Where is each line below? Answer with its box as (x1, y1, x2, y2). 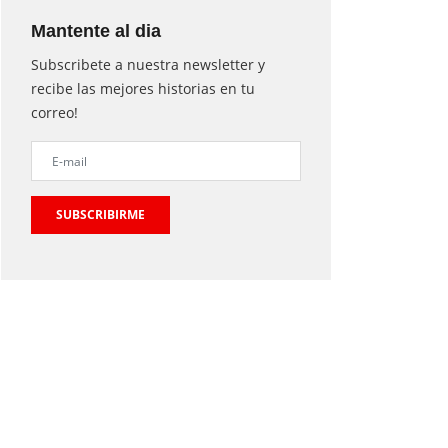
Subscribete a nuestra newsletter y (31, 55, 265, 75)
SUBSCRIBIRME (56, 206, 145, 224)
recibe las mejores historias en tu (31, 79, 255, 99)
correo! (31, 103, 78, 123)
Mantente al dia (31, 21, 161, 42)
